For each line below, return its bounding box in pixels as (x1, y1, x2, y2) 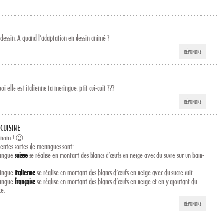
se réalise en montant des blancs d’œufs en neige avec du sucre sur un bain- (28, 150, 205, 159)
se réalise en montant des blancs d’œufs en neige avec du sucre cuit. (35, 168, 195, 177)
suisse (15, 150, 28, 159)
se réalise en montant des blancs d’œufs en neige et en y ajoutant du (35, 176, 198, 186)
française (15, 176, 36, 186)
